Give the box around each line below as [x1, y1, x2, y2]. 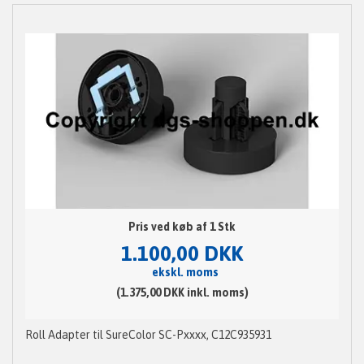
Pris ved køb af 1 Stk [128, 220, 236, 234]
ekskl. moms [151, 266, 219, 279]
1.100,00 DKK [121, 241, 243, 266]
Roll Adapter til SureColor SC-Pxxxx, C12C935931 [25, 328, 271, 342]
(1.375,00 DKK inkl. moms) [115, 286, 249, 300]
